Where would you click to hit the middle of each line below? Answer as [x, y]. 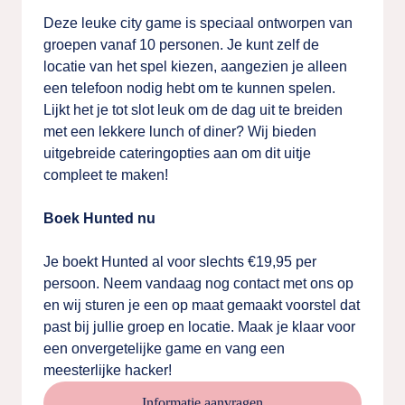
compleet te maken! [106, 175]
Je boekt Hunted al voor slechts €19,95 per [180, 262]
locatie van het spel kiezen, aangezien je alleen [195, 66]
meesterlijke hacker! [108, 370]
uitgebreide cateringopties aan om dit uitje [177, 153]
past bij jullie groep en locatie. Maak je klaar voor [199, 327]
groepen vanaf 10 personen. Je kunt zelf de [181, 45]
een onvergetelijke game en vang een [164, 348]
